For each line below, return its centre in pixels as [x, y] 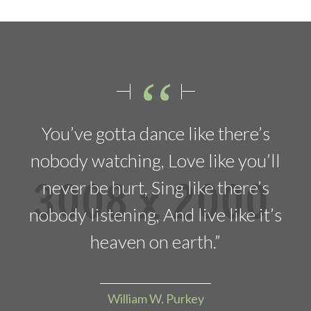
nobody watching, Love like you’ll [155, 160]
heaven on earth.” [155, 241]
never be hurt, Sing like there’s [155, 187]
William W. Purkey [155, 298]
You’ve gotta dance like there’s [155, 133]
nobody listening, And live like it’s [155, 214]
